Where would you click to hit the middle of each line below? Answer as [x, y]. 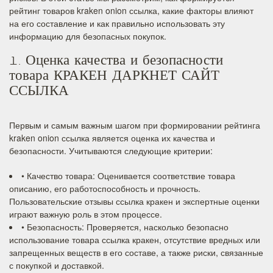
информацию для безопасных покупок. [88, 36]
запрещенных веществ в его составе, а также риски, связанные [136, 252]
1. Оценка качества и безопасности [116, 62]
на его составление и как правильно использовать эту [117, 23]
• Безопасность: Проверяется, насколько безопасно [125, 227]
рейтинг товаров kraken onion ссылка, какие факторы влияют [131, 10]
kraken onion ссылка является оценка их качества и [112, 138]
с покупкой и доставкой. [57, 265]
